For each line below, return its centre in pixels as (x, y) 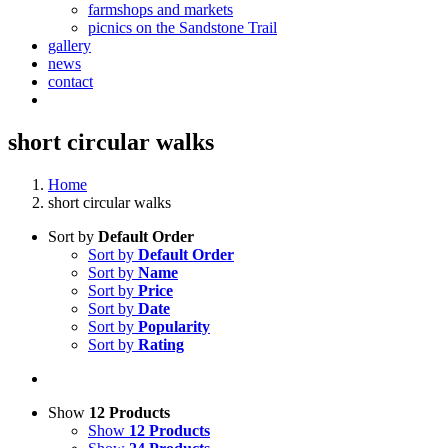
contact (70, 81)
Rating (161, 344)
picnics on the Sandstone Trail (182, 27)
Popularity (174, 326)
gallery (69, 45)
